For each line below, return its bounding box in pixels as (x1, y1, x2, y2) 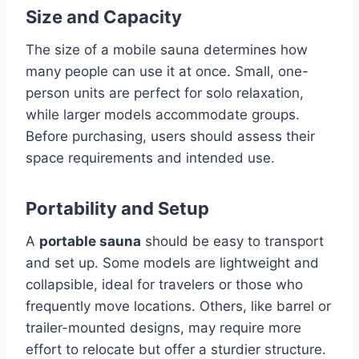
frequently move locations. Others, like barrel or (26, 297, 331, 314)
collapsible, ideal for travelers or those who (26, 276, 303, 292)
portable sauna (39, 232, 141, 249)
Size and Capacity (26, 6, 182, 27)
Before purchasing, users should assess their (26, 127, 315, 144)
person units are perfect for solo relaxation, (26, 84, 304, 101)
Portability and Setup (26, 197, 209, 219)
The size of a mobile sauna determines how (26, 41, 308, 58)
